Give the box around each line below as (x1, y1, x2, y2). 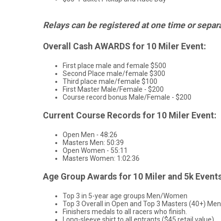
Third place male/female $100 (63, 77, 157, 85)
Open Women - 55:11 (63, 146, 128, 154)
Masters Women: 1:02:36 (63, 154, 140, 162)
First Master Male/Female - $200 (63, 85, 164, 93)
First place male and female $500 (63, 61, 166, 70)
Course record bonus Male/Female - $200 (63, 93, 193, 101)
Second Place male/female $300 (63, 69, 165, 77)
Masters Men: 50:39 (63, 138, 124, 147)
